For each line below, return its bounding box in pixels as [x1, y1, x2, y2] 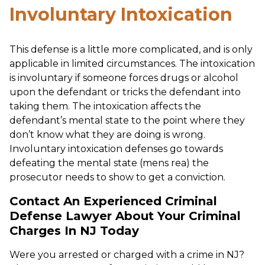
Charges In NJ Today [9, 223, 139, 238]
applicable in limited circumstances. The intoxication [9, 57, 255, 69]
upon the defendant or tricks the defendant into [9, 86, 241, 98]
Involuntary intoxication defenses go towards [9, 143, 223, 154]
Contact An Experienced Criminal [9, 193, 217, 208]
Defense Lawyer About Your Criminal [9, 208, 241, 223]
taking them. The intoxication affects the [9, 100, 201, 112]
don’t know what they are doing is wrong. [9, 128, 205, 140]
